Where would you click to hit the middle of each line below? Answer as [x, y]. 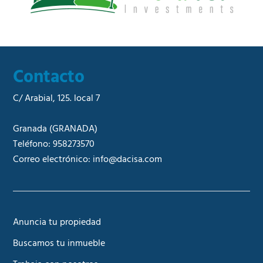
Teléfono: [33, 144]
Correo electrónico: [53, 159]
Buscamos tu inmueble [59, 243]
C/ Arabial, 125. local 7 [57, 98]
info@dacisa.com [128, 159]
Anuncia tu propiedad [57, 222]
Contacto [49, 77]
